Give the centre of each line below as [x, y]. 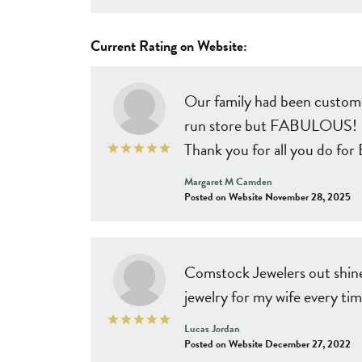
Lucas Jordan [212, 328]
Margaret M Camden [228, 181]
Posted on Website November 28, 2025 [267, 197]
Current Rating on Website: [169, 45]
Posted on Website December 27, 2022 [267, 344]
